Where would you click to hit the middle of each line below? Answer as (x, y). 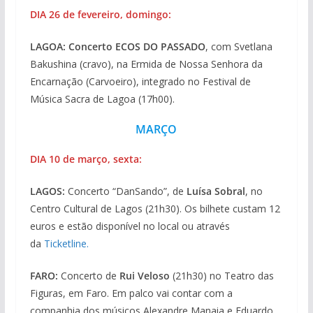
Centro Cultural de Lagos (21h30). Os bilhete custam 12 (155, 209)
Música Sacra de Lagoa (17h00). (102, 99)
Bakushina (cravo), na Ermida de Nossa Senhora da (146, 64)
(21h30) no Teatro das (221, 276)
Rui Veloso (144, 276)
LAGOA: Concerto (71, 47)
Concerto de (88, 276)
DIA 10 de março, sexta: (86, 159)
